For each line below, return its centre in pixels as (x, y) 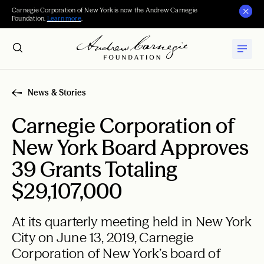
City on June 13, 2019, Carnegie (103, 237)
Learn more (64, 18)
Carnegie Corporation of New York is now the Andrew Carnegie (105, 10)
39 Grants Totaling (95, 169)
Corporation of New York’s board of (116, 253)
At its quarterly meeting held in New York (132, 222)
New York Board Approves (130, 148)
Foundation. (29, 18)
